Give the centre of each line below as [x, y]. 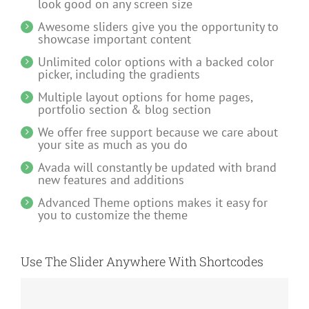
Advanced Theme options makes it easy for [153, 202]
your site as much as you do [113, 144]
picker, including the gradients [119, 74]
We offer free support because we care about [158, 132]
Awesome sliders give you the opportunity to [158, 26]
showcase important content [114, 39]
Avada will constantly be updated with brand [157, 167]
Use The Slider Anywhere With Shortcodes [142, 261]
